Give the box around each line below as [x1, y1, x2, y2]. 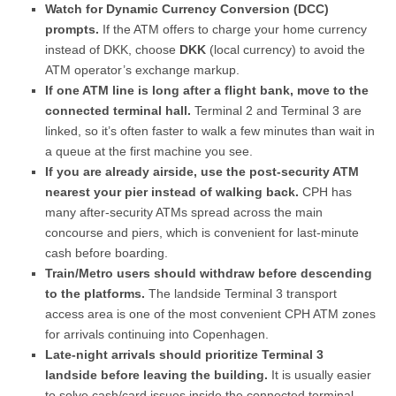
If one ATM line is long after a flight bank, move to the [45, 83, 369, 98]
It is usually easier [268, 368, 372, 383]
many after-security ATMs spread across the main [45, 205, 324, 220]
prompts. [45, 22, 100, 37]
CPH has [299, 185, 353, 200]
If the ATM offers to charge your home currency [99, 22, 368, 37]
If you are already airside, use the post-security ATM [45, 164, 360, 179]
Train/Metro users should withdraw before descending [45, 266, 373, 281]
